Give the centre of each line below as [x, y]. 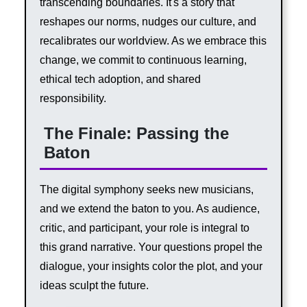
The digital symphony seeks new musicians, [146, 190]
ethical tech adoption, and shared [120, 79]
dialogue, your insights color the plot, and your [151, 267]
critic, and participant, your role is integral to [144, 228]
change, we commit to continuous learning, [143, 60]
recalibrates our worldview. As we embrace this [153, 41]
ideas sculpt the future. [94, 286]
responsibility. [73, 99]
